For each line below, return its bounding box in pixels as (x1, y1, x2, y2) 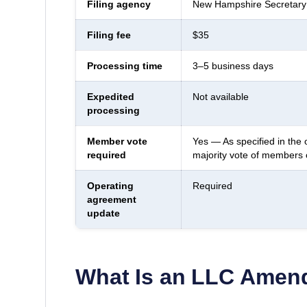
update (86, 207, 120, 219)
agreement (86, 193, 136, 205)
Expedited (86, 90, 134, 102)
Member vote (86, 135, 147, 147)
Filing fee (86, 29, 131, 40)
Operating (86, 180, 134, 191)
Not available (192, 90, 249, 102)
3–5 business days (192, 60, 273, 71)
